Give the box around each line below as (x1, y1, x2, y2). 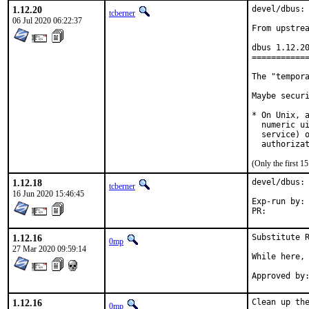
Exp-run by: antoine (252, 197, 305, 206)
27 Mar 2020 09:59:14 (12, 244, 86, 254)
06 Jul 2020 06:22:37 (12, 16, 82, 26)
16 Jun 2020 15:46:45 (12, 189, 84, 199)
